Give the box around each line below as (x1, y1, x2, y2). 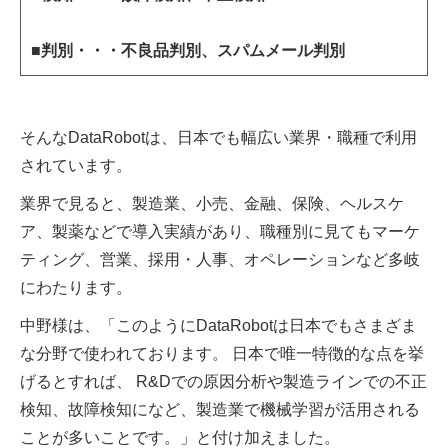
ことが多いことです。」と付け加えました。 (20, 428, 340, 446)
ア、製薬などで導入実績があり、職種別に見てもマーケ (20, 222, 420, 240)
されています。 (20, 156, 132, 174)
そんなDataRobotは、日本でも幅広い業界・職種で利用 (20, 128, 417, 146)
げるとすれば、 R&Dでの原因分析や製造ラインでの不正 (20, 372, 427, 390)
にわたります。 (20, 278, 132, 296)
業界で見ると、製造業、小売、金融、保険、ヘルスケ (20, 194, 404, 212)
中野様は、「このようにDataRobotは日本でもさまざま (20, 316, 417, 334)
